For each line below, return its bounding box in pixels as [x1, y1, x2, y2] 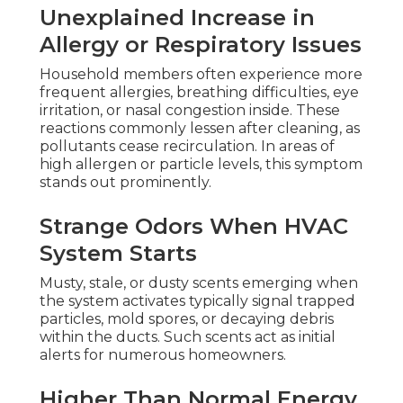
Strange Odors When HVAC [40, 213, 348, 240]
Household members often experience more [40, 66, 363, 84]
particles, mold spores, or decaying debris [40, 310, 334, 328]
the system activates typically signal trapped [40, 292, 355, 310]
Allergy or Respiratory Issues [40, 31, 362, 58]
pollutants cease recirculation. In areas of [40, 138, 335, 156]
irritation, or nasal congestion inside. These [40, 102, 340, 120]
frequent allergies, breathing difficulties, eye [40, 84, 359, 102]
